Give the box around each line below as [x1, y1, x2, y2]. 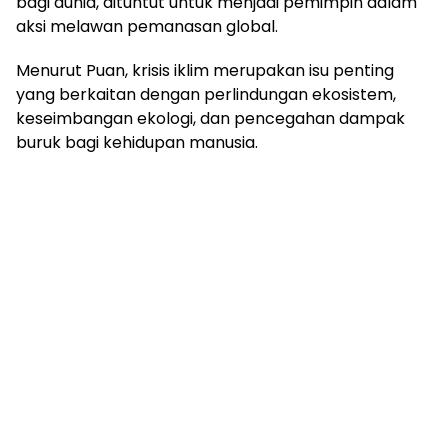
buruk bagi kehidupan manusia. [16, 131, 258, 155]
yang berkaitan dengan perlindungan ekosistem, [16, 83, 396, 107]
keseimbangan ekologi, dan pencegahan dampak [16, 107, 405, 131]
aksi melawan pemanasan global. [16, 15, 278, 39]
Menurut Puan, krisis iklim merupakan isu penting [16, 59, 394, 83]
